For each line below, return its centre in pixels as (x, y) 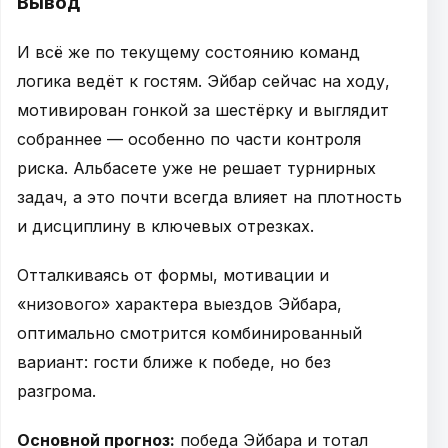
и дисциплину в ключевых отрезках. (165, 226)
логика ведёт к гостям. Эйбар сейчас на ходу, (203, 81)
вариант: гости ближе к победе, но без (174, 362)
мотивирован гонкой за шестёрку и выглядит (203, 110)
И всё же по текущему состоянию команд (188, 52)
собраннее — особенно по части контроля (189, 139)
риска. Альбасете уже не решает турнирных (196, 168)
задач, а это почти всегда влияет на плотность (209, 197)
